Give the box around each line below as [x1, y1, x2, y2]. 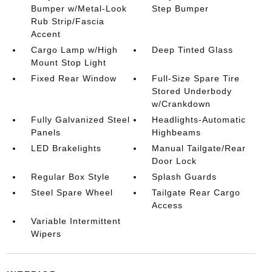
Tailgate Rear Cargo [152, 187, 241, 197]
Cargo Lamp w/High [30, 44, 118, 55]
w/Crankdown [152, 98, 211, 109]
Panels [30, 127, 61, 137]
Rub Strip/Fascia [30, 16, 104, 26]
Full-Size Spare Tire [152, 73, 240, 83]
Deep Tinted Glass [152, 44, 234, 55]
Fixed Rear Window [30, 73, 117, 83]
